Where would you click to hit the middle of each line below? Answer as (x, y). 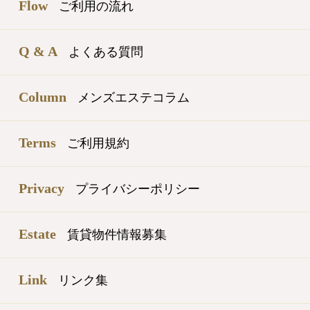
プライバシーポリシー (138, 189)
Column (43, 97)
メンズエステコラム (134, 97)
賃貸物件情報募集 (117, 234)
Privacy (42, 188)
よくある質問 (106, 52)
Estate (37, 234)
